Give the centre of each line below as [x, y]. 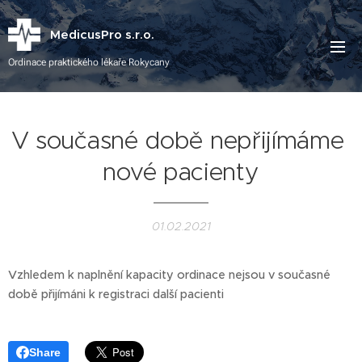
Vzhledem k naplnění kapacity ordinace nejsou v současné [169, 275]
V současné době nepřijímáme [181, 140]
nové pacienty [181, 172]
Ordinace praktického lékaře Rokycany [90, 62]
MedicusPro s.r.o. [102, 34]
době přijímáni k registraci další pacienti [116, 294]
